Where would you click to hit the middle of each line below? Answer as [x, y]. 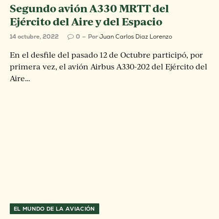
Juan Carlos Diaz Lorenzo [136, 37]
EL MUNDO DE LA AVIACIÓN [55, 208]
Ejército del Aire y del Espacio [86, 21]
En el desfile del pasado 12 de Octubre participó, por [106, 55]
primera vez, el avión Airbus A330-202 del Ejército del [109, 66]
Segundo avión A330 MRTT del [89, 8]
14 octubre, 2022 [34, 37]
